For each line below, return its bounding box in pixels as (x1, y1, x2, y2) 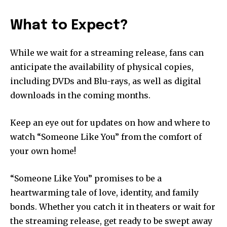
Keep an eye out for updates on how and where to (10, 118, 210, 128)
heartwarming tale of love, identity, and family (10, 187, 199, 198)
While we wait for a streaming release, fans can (10, 48, 204, 58)
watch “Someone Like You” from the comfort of (10, 132, 202, 142)
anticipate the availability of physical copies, (10, 62, 194, 72)
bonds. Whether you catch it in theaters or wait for (10, 202, 215, 212)
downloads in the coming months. (10, 90, 150, 101)
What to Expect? (10, 19, 128, 33)
